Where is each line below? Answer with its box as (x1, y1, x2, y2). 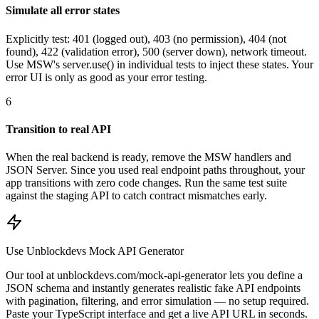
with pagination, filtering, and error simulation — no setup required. (6, 295, 309, 308)
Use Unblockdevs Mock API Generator (6, 245, 184, 258)
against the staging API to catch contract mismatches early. (6, 189, 267, 202)
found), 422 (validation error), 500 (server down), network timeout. (6, 45, 307, 58)
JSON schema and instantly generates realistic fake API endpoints (6, 282, 300, 295)
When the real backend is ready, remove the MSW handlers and (6, 151, 291, 164)
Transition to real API (6, 122, 111, 135)
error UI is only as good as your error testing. (6, 70, 207, 83)
